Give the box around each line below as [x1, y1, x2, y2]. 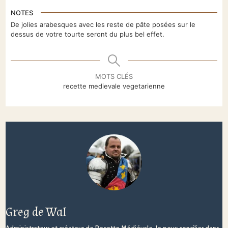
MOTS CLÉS [95, 72, 133, 81]
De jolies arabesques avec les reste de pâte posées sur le [11, 20, 196, 29]
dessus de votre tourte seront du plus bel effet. [11, 30, 165, 39]
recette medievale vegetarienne [63, 82, 165, 91]
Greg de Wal [6, 204, 67, 221]
